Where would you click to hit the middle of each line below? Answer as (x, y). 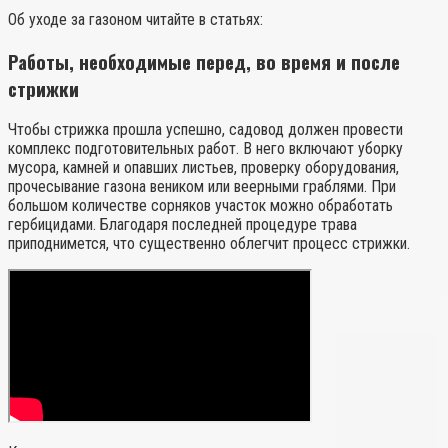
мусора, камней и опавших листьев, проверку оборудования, (203, 168)
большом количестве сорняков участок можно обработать (200, 206)
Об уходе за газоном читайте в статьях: (135, 19)
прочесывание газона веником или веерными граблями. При (202, 187)
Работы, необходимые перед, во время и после (204, 61)
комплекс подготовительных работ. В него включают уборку (205, 149)
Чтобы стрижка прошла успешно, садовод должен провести (205, 130)
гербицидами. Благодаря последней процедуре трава (182, 225)
